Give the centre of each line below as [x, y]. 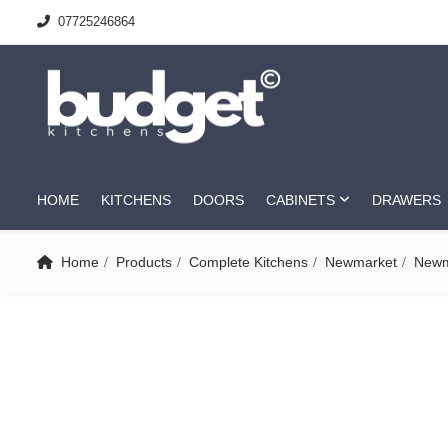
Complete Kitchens [248, 262]
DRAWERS [406, 200]
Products [144, 262]
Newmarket [361, 262]
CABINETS [300, 200]
